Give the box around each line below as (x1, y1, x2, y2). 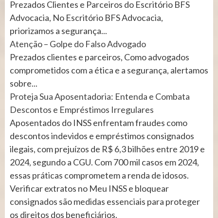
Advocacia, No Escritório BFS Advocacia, (10, 12, 163, 23)
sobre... (10, 78, 37, 89)
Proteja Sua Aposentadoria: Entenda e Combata (10, 91, 190, 102)
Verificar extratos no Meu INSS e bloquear (10, 183, 169, 194)
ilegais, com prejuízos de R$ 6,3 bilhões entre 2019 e (10, 144, 205, 155)
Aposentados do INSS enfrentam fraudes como (10, 117, 187, 128)
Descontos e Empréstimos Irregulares (10, 104, 154, 115)
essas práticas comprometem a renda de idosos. (10, 170, 189, 181)
